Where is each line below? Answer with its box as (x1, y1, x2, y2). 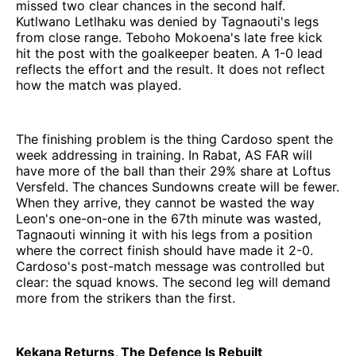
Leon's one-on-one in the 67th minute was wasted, (16, 210, 321, 226)
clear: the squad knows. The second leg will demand (16, 273, 331, 290)
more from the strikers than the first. (16, 289, 235, 306)
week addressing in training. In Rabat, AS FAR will (16, 146, 312, 163)
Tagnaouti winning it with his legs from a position (16, 226, 312, 242)
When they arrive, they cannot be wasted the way (16, 194, 315, 211)
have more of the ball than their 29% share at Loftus (16, 162, 331, 179)
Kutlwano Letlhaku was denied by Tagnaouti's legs (16, 13, 319, 29)
